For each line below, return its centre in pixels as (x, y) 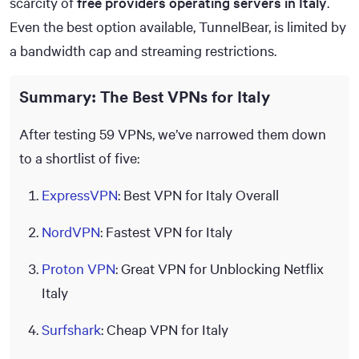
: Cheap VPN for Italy (165, 329)
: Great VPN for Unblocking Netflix (220, 268)
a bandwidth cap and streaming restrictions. (143, 50)
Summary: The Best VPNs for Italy (145, 96)
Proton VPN (79, 268)
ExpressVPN (80, 194)
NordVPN (71, 231)
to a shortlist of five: (79, 157)
